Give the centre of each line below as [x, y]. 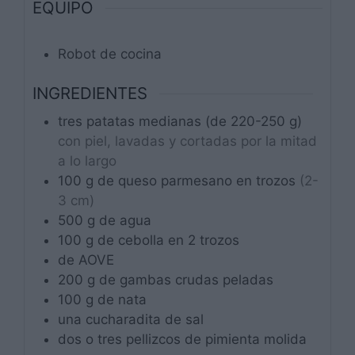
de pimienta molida [246, 340]
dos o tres [90, 340]
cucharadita [125, 320]
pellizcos [155, 340]
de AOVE [86, 260]
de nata [122, 300]
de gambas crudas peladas [186, 280]
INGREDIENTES [90, 93]
